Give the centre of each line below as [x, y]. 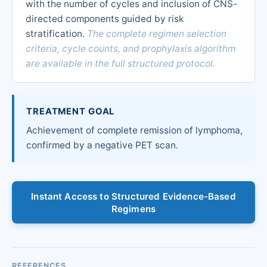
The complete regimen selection [156, 33]
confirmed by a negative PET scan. [102, 145]
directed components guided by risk [104, 18]
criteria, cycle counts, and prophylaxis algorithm [130, 48]
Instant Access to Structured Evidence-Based [133, 196]
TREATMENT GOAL [71, 111]
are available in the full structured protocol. [120, 63]
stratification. [56, 33]
